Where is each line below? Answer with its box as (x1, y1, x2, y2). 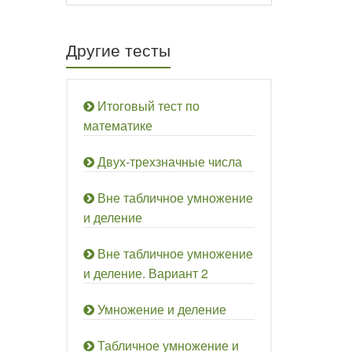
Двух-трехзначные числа (97, 152, 242, 170)
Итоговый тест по (97, 97, 200, 115)
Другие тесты (65, 38, 170, 61)
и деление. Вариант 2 (82, 264, 208, 282)
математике (82, 116, 152, 134)
